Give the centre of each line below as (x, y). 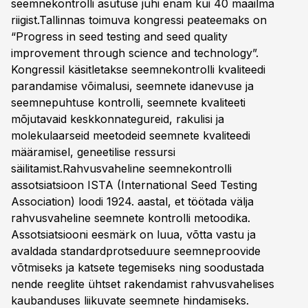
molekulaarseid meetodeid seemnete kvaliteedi (131, 135)
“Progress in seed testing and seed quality (119, 36)
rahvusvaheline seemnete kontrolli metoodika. (131, 218)
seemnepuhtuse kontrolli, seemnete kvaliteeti (128, 102)
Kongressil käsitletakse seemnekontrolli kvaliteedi (138, 69)
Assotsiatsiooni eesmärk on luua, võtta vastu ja (133, 234)
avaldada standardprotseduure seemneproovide (136, 251)
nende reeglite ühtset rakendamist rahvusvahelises (143, 284)
